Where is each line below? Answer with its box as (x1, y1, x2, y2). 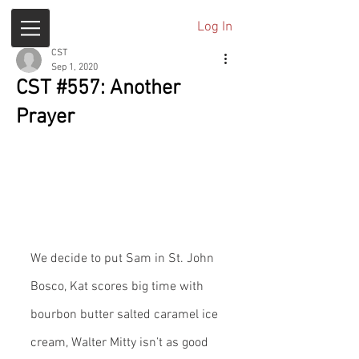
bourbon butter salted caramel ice (30, 307, 221, 323)
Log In (197, 19, 233, 35)
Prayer (16, 105, 75, 130)
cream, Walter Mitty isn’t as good (30, 335, 212, 351)
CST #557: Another (16, 76, 180, 101)
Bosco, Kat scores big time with (30, 279, 207, 295)
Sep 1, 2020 (51, 62, 98, 73)
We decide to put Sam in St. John (30, 251, 217, 267)
